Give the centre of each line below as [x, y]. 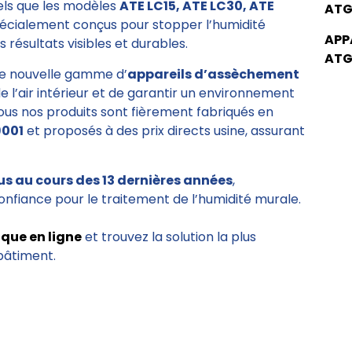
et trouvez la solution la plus [169, 237]
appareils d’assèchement [213, 75]
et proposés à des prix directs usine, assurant [164, 131]
